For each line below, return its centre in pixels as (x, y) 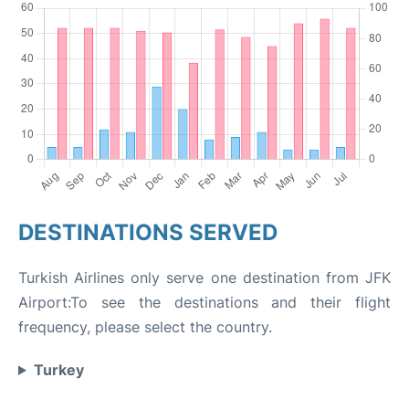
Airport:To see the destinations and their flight (204, 302)
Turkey (58, 370)
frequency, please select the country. (145, 327)
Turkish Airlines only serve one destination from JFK (204, 278)
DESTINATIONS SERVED (148, 232)
